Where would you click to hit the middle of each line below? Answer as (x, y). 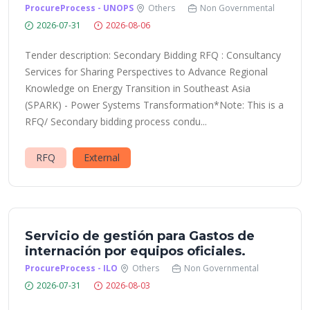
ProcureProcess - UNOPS (79, 8)
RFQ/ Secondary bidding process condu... (116, 121)
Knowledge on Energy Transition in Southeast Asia (138, 88)
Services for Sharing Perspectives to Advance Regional (146, 72)
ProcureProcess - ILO (71, 268)
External (102, 157)
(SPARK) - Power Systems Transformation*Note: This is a (154, 105)
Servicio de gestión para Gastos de (140, 236)
